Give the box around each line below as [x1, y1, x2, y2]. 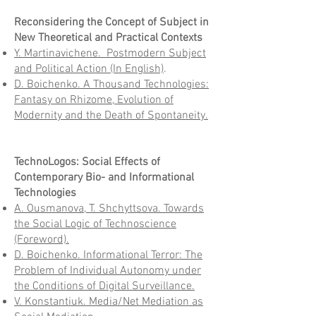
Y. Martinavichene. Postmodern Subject [14, 47, 206, 61]
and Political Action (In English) [14, 62, 164, 76]
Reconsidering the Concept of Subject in [14, 16, 209, 30]
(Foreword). [14, 233, 69, 247]
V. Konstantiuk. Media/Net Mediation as [14, 295, 203, 309]
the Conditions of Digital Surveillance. [14, 279, 195, 293]
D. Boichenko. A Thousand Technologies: [14, 78, 209, 92]
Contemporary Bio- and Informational [14, 171, 194, 185]
